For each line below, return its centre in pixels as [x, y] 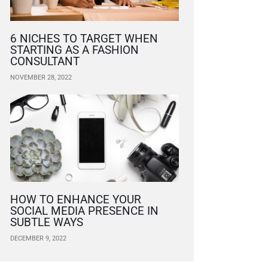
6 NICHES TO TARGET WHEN [84, 38]
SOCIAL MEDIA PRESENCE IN [84, 211]
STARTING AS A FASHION [74, 50]
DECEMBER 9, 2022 [38, 239]
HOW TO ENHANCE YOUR [76, 200]
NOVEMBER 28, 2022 [41, 77]
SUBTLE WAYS [47, 223]
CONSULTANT [45, 61]
